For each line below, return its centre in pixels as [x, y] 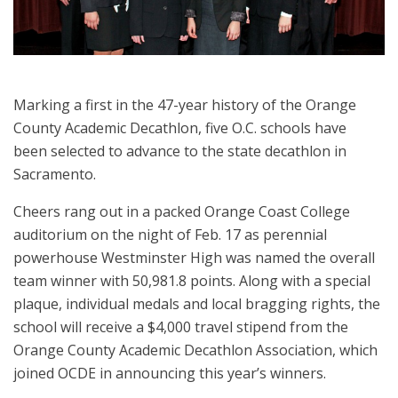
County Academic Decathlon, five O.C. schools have [180, 128]
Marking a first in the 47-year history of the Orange [185, 105]
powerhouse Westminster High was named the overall [194, 258]
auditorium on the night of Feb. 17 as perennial [170, 235]
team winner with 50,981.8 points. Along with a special [192, 281]
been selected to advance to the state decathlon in [180, 151]
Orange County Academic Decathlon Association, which [195, 350]
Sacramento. [55, 175]
